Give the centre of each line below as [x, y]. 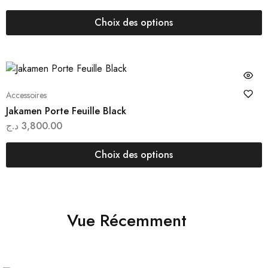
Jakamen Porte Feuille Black [66, 111]
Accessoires [26, 95]
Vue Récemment [127, 221]
